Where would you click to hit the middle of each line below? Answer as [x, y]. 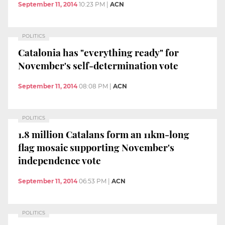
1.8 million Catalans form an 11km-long [104, 134]
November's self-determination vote [98, 65]
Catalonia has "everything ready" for [98, 52]
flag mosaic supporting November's [96, 147]
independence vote [60, 160]
